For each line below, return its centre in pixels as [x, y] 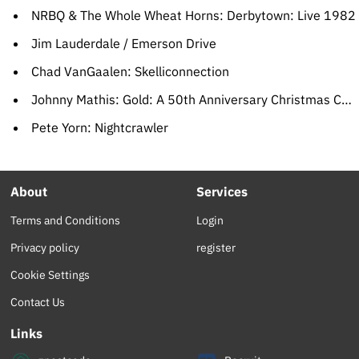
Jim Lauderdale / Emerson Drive [123, 44]
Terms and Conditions [66, 221]
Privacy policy [45, 248]
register [216, 248]
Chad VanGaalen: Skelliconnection [130, 72]
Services [222, 192]
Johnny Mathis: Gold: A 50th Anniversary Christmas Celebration [186, 100]
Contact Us [38, 303]
